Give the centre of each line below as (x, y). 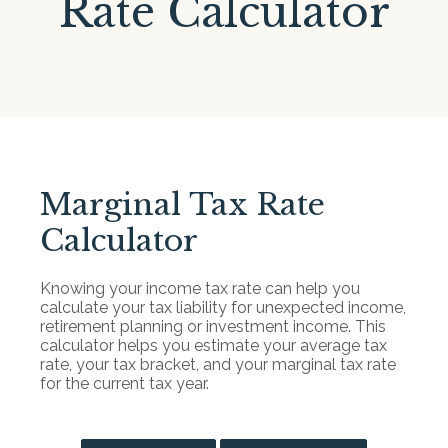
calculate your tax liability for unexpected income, (223, 307)
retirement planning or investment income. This (213, 326)
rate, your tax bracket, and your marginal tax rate (218, 364)
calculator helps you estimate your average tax (213, 345)
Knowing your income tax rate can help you (200, 288)
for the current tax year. (124, 383)
